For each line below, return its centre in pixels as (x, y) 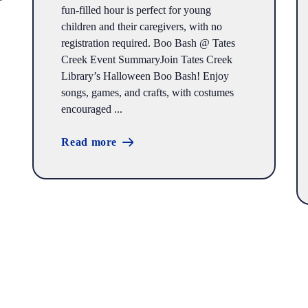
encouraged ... (92, 109)
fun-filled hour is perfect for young (136, 10)
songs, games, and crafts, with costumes (148, 93)
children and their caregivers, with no (142, 27)
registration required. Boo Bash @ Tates (148, 43)
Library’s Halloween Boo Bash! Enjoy (145, 76)
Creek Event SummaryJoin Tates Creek (147, 60)
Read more (89, 142)
